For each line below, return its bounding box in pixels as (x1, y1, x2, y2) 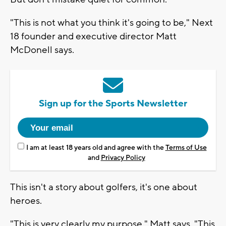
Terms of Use (165, 143, 207, 152)
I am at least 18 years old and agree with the (26, 143, 165, 152)
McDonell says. (10, 43, 74, 56)
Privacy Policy (100, 153, 145, 162)
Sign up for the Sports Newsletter (39, 97, 187, 109)
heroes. (10, 194, 42, 207)
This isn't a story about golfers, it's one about (10, 181, 197, 193)
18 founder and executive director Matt (10, 30, 177, 42)
